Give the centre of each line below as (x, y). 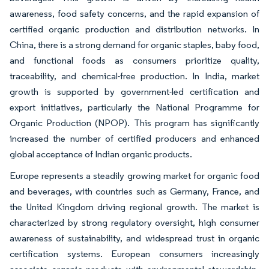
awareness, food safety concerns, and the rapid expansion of (134, 13)
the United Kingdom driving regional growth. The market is (134, 207)
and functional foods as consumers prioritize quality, (134, 60)
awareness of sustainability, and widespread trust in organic (134, 238)
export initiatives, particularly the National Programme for (134, 107)
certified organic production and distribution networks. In (134, 29)
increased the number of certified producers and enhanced (134, 138)
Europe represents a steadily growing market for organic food (134, 175)
